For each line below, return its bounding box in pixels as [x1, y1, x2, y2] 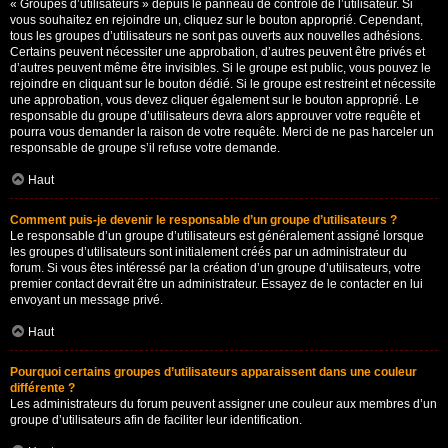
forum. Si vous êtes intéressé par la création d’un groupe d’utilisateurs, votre [10, 261, 421, 275]
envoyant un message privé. [10, 293, 163, 307]
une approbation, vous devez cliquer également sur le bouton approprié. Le [10, 93, 419, 107]
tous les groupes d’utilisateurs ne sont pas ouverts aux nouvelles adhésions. [10, 29, 423, 43]
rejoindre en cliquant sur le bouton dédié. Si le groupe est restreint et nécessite [10, 77, 436, 91]
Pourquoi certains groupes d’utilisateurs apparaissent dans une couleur [10, 365, 417, 379]
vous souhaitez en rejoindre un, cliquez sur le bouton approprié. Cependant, [10, 13, 423, 27]
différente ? [10, 381, 75, 395]
